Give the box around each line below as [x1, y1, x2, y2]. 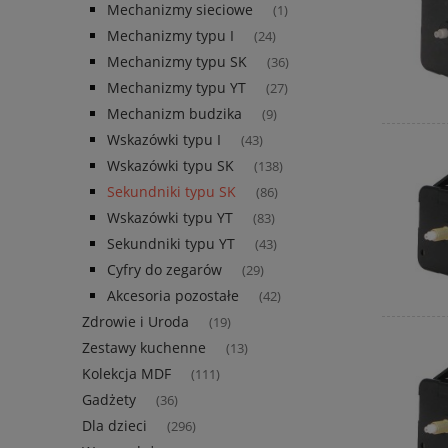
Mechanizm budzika [107, 104, 242, 124]
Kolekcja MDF [82, 364, 171, 384]
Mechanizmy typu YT [107, 78, 246, 98]
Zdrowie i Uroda [82, 312, 189, 332]
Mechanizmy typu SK [107, 52, 247, 72]
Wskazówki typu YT [107, 208, 233, 228]
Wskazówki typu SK [107, 156, 234, 176]
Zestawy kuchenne [82, 338, 206, 358]
